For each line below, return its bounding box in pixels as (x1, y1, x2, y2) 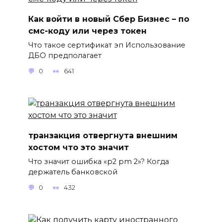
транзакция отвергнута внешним (28, 130, 177, 140)
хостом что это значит (28, 142, 129, 152)
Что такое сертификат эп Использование (28, 40, 185, 50)
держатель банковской (28, 167, 117, 176)
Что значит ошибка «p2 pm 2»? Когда (28, 157, 169, 166)
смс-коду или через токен (28, 26, 147, 36)
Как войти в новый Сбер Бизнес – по (28, 14, 189, 24)
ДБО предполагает (28, 51, 102, 60)
